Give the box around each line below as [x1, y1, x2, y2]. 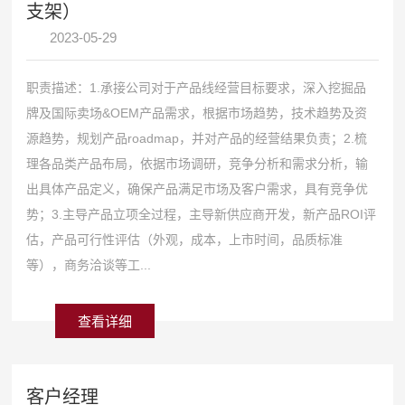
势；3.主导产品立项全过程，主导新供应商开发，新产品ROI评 [26, 206, 377, 221]
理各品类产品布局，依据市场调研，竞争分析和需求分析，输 [26, 155, 369, 171]
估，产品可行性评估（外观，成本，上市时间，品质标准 [26, 231, 344, 247]
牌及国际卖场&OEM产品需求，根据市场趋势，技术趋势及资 [26, 105, 368, 120]
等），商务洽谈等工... [26, 257, 152, 272]
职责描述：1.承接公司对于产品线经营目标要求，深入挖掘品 [26, 80, 367, 95]
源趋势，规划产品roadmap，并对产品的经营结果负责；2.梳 [26, 130, 368, 146]
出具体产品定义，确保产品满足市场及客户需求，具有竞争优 [26, 181, 369, 196]
